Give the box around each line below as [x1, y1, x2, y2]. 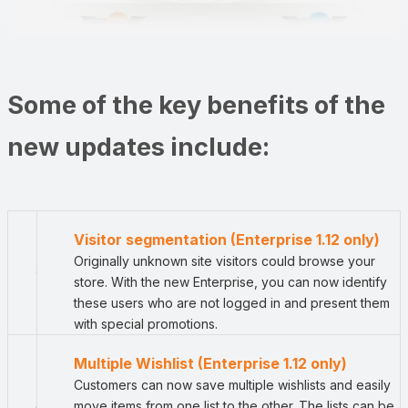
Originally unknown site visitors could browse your [74, 253, 375, 270]
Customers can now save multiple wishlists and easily [74, 377, 391, 393]
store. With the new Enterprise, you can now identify [74, 274, 387, 291]
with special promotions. [74, 316, 218, 332]
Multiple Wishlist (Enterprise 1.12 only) [74, 354, 347, 373]
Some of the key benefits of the [7, 89, 385, 120]
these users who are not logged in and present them [74, 295, 390, 311]
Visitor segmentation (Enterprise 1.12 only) [74, 230, 380, 250]
